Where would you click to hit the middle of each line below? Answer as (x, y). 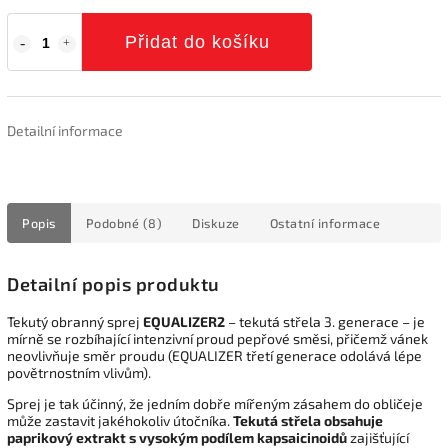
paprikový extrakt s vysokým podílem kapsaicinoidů (177, 437)
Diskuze (216, 222)
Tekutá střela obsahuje (308, 420)
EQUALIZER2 (184, 321)
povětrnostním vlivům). (79, 372)
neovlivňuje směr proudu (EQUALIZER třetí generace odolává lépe (214, 355)
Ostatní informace (324, 222)
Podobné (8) (123, 222)
